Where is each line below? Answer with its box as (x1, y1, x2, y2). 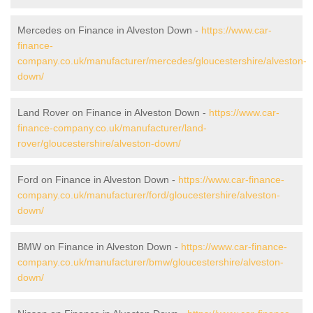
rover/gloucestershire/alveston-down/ (17, 137, 181, 149)
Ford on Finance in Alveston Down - (17, 173, 178, 185)
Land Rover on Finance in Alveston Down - (17, 106, 209, 118)
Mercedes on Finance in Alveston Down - (17, 24, 201, 36)
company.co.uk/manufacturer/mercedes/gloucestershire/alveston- (17, 54, 307, 66)
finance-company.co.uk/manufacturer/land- (17, 122, 207, 133)
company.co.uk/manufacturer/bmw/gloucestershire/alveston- (17, 256, 284, 268)
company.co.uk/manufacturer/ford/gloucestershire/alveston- (17, 189, 280, 201)
